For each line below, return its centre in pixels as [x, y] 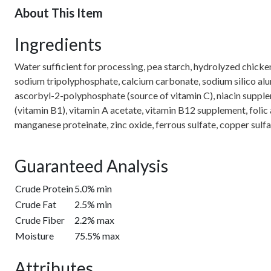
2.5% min [93, 204]
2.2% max [94, 220]
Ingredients [58, 44]
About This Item [59, 13]
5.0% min [93, 188]
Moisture [34, 236]
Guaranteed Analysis [91, 166]
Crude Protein [44, 188]
